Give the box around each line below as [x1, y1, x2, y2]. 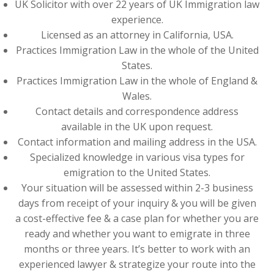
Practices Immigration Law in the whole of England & [17, 74, 257, 87]
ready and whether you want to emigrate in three [24, 227, 250, 240]
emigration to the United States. [64, 166, 210, 179]
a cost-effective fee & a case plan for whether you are [15, 212, 259, 225]
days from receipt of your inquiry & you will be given [18, 196, 256, 210]
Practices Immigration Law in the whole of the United [15, 43, 259, 57]
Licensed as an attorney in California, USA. [40, 28, 234, 42]
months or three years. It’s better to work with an [24, 242, 250, 256]
